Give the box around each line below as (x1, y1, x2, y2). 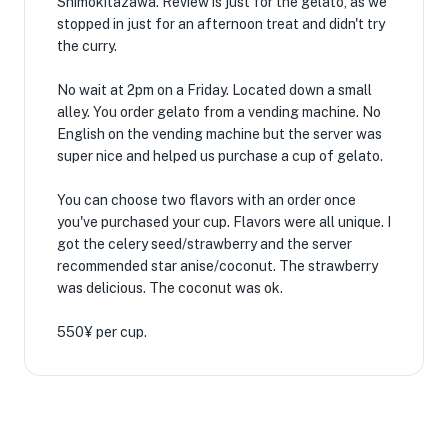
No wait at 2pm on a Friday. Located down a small (57, 82, 372, 98)
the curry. (57, 38, 117, 54)
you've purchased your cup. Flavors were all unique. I (57, 214, 391, 230)
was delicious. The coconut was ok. (57, 280, 283, 296)
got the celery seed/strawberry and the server (57, 236, 352, 252)
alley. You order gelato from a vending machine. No (57, 104, 381, 120)
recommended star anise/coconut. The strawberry (57, 258, 378, 274)
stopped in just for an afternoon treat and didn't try (57, 16, 385, 32)
